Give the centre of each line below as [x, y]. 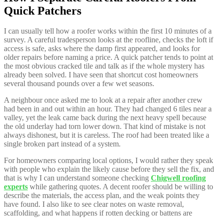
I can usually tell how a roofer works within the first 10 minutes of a [108, 31]
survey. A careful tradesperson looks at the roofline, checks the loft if [109, 40]
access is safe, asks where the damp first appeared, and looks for [102, 49]
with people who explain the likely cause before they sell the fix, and [109, 169]
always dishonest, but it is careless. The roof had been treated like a [107, 135]
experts [16, 187]
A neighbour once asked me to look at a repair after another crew [103, 100]
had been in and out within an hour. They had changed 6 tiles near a [108, 109]
